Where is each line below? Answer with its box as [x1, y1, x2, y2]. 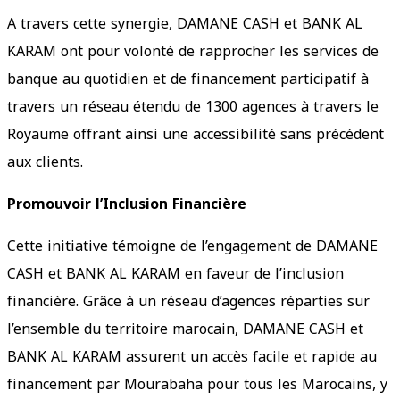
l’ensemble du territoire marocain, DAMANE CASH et [7, 314, 363, 343]
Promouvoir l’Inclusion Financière [7, 189, 246, 218]
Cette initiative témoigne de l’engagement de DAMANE [7, 231, 378, 260]
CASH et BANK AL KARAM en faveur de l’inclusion [7, 259, 344, 287]
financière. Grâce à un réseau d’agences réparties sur [7, 287, 370, 315]
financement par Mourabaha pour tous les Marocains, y [7, 370, 387, 398]
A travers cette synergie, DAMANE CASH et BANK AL [7, 9, 362, 37]
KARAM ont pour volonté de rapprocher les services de [7, 37, 379, 65]
